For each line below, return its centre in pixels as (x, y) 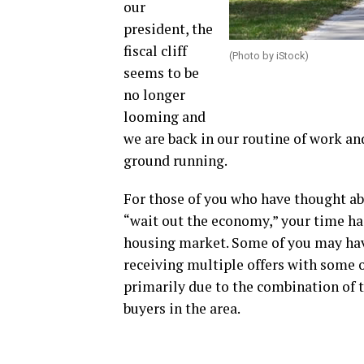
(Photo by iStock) (269, 56)
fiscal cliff (155, 51)
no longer (154, 95)
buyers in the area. (182, 308)
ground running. (175, 160)
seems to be (161, 73)
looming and (165, 117)
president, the (168, 29)
